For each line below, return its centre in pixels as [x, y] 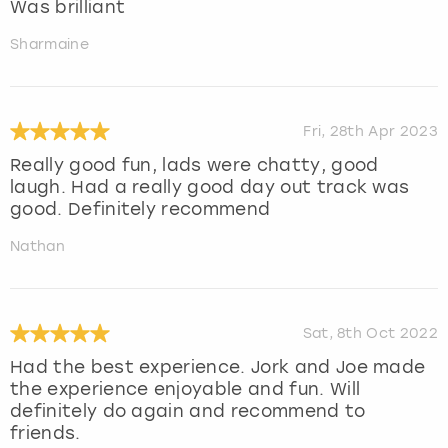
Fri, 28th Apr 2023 [370, 131]
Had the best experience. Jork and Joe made [218, 367]
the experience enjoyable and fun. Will [185, 389]
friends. [45, 433]
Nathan [37, 247]
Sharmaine [49, 45]
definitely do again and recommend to [188, 411]
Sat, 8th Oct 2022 [370, 333]
